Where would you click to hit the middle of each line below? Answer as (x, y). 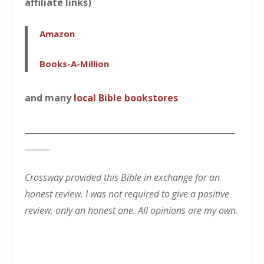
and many (49, 98)
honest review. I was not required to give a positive (127, 194)
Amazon (57, 33)
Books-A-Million (75, 63)
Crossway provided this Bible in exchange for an (123, 177)
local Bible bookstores (126, 98)
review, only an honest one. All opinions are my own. (132, 210)
